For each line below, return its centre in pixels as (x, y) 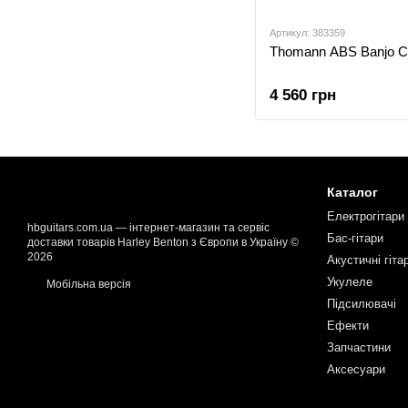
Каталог (352, 192)
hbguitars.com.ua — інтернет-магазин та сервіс (148, 228)
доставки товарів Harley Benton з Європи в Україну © (163, 242)
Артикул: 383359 (307, 33)
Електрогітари (365, 216)
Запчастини (358, 347)
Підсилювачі (361, 304)
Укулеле (349, 282)
